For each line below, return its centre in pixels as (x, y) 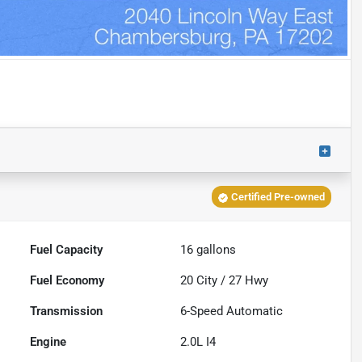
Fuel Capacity (67, 250)
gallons (215, 250)
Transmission (67, 311)
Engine (48, 342)
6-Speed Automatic (232, 311)
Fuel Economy (67, 281)
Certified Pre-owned (278, 197)
